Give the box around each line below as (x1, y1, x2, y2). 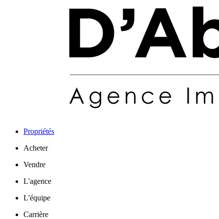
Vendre (23, 160, 45, 169)
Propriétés (23, 127, 54, 135)
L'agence (23, 177, 51, 185)
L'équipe (23, 194, 50, 202)
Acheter (23, 144, 48, 152)
